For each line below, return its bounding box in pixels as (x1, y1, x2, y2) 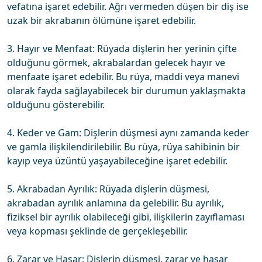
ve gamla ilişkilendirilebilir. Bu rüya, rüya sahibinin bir (7, 140, 240, 153)
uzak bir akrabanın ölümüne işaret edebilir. (7, 14, 196, 27)
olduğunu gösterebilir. (7, 98, 105, 111)
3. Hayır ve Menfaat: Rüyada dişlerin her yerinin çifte (7, 42, 237, 55)
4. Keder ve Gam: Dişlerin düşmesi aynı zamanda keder (7, 126, 249, 139)
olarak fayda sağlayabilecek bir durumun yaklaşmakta (7, 84, 246, 97)
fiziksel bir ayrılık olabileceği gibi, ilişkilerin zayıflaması (7, 211, 244, 223)
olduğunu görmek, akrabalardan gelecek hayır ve (7, 56, 225, 69)
